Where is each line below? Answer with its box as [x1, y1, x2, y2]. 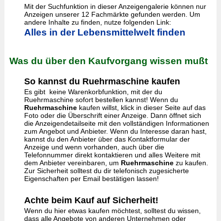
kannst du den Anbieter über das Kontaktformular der [24, 135, 190, 143]
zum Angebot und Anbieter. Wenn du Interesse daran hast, [24, 127, 207, 135]
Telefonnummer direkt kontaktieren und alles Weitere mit [24, 151, 200, 159]
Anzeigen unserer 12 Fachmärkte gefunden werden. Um [24, 10, 200, 18]
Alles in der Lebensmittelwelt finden [24, 27, 185, 37]
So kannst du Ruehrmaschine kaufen [24, 76, 180, 86]
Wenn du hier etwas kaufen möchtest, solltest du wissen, [24, 207, 201, 215]
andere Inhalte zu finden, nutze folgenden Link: [24, 18, 171, 26]
